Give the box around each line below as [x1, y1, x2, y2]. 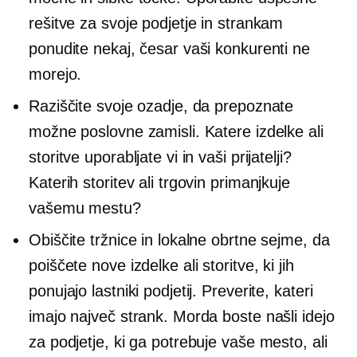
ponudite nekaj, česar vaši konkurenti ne [29, 39, 310, 57]
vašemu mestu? [29, 198, 141, 217]
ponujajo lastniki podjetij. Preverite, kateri [29, 281, 313, 300]
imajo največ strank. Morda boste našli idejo [29, 307, 335, 325]
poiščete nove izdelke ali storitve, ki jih [29, 256, 294, 274]
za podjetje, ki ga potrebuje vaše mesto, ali [29, 332, 328, 351]
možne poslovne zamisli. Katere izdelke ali [29, 122, 324, 140]
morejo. [29, 65, 82, 83]
